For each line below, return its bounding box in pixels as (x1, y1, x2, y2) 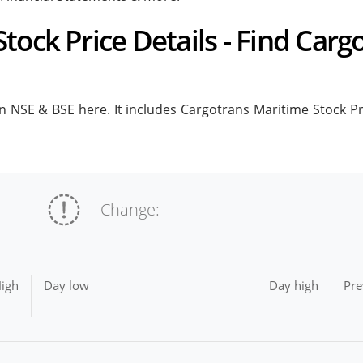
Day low (44, 277, 90, 294)
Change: (100, 199, 160, 221)
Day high (268, 277, 318, 294)
